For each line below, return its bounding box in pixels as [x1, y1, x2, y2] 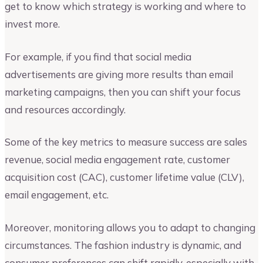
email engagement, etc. [5, 188, 109, 201]
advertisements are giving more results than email [5, 68, 233, 80]
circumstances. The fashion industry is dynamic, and [5, 238, 241, 251]
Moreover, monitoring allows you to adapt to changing [5, 221, 255, 234]
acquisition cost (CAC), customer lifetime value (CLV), [5, 171, 244, 184]
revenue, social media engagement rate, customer [5, 153, 230, 166]
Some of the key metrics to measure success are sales [5, 136, 247, 149]
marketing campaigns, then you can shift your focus [5, 85, 241, 98]
